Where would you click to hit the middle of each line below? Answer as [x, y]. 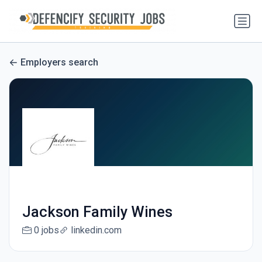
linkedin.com [96, 230]
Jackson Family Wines [97, 212]
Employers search [59, 63]
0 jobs [46, 230]
